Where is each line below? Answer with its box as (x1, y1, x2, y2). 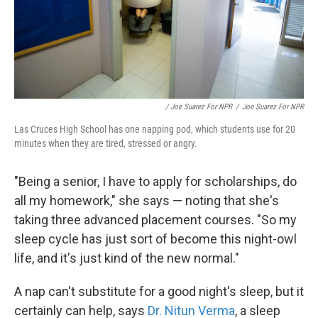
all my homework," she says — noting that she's (14, 192, 279, 208)
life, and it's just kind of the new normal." (14, 250, 239, 265)
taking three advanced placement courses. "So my (14, 212, 297, 227)
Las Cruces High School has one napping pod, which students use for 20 (14, 123, 295, 135)
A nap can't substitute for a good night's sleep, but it (14, 283, 304, 299)
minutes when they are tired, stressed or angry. (14, 137, 197, 149)
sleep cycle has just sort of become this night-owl (14, 231, 297, 246)
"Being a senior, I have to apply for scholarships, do (14, 173, 297, 189)
